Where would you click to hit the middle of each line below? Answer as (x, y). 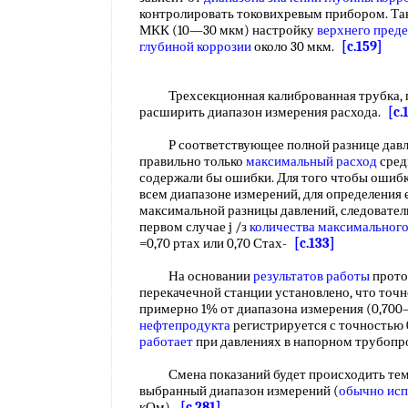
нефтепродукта (185, 325)
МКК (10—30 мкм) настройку (228, 30)
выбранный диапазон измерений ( (239, 391)
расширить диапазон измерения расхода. (264, 112)
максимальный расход (311, 161)
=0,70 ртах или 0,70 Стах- (217, 243)
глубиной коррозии (195, 46)
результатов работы (311, 276)
